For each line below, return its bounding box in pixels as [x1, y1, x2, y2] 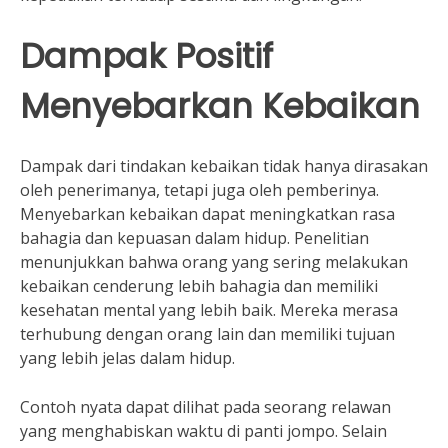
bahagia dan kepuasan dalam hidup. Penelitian [20, 227, 369, 250]
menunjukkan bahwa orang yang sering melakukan [20, 251, 408, 274]
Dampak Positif [20, 32, 273, 80]
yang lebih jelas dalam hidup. [20, 347, 235, 370]
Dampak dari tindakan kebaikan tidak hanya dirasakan [20, 155, 428, 178]
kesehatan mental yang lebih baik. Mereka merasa [20, 299, 398, 322]
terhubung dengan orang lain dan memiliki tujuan [20, 323, 395, 346]
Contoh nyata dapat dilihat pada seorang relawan [20, 396, 391, 419]
